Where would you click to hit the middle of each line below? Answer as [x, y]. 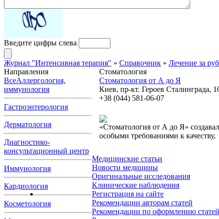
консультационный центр [46, 151]
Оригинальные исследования [141, 176]
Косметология [27, 204]
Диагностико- [27, 142]
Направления [26, 72]
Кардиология [26, 186]
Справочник [140, 63]
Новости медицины [125, 167]
